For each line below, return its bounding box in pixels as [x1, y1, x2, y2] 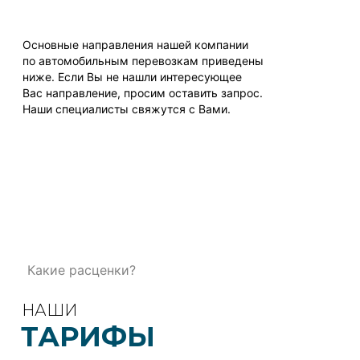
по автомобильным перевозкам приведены [22, 53, 264, 67]
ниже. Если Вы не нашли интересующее [22, 69, 242, 84]
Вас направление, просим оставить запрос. [22, 85, 263, 100]
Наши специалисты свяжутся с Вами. [22, 101, 231, 116]
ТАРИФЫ [21, 319, 155, 354]
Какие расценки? [27, 261, 136, 278]
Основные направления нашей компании [22, 37, 248, 51]
